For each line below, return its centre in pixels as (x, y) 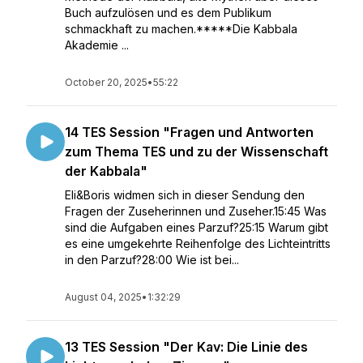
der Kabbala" (106, 171)
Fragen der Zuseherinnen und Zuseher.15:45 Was (196, 211)
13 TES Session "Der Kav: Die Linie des (186, 347)
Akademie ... (97, 45)
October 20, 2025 (106, 82)
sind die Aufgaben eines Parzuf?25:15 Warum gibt (196, 227)
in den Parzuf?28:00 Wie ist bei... (152, 260)
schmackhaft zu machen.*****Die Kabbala (181, 29)
